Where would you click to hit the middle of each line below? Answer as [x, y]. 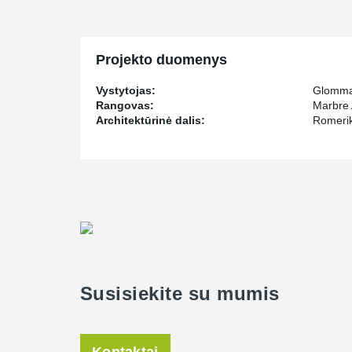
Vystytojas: [126, 90]
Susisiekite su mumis [180, 293]
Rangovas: [125, 105]
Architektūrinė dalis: [150, 120]
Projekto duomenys [161, 60]
